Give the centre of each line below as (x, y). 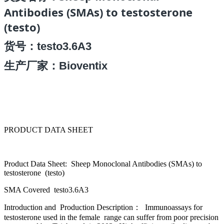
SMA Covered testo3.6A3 (47, 190)
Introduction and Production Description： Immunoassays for (103, 207)
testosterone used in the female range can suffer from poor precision (111, 217)
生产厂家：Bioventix (56, 66)
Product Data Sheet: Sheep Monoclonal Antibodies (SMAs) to (103, 164)
